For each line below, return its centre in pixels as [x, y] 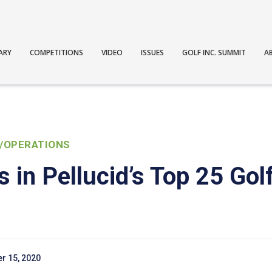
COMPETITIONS [57, 52]
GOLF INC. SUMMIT [214, 52]
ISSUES [153, 52]
